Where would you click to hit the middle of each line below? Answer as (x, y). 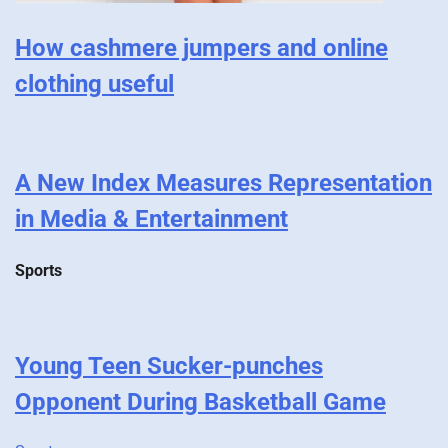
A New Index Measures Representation (223, 183)
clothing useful (94, 83)
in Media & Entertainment (151, 219)
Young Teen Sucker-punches (169, 365)
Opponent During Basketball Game (200, 401)
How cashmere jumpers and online (201, 47)
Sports (38, 270)
